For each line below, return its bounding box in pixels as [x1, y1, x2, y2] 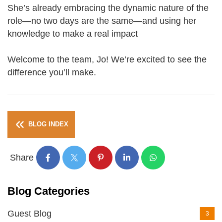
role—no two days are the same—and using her [7, 16, 196, 26]
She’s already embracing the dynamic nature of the [7, 3, 209, 13]
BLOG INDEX [26, 120, 68, 128]
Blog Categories [7, 184, 90, 197]
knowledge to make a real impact [7, 29, 140, 39]
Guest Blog [7, 208, 52, 219]
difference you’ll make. [7, 67, 96, 77]
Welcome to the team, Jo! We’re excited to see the [7, 55, 207, 64]
